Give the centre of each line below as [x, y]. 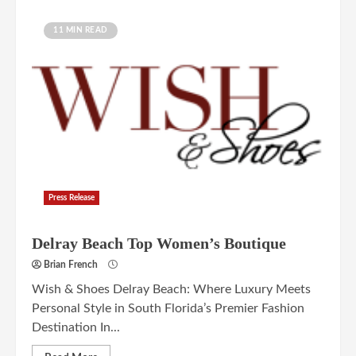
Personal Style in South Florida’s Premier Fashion [168, 308]
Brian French [71, 265]
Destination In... [76, 327]
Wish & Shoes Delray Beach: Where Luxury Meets [171, 289]
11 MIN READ [81, 30]
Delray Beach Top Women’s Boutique [159, 243]
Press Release [72, 198]
